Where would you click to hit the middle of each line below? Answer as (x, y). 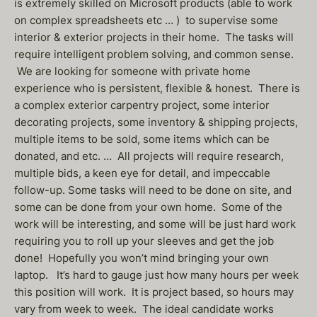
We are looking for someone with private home (132, 71)
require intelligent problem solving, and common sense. (154, 54)
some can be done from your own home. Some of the (148, 207)
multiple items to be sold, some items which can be (142, 139)
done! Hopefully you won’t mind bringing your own (142, 258)
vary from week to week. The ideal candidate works (144, 309)
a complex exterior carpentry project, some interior (142, 105)
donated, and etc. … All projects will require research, (149, 156)
